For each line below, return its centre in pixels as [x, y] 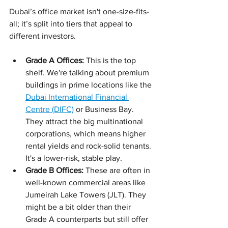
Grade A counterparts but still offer [88, 219]
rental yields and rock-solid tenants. [89, 146]
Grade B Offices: [54, 170]
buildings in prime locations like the [90, 84]
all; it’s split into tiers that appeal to [72, 23]
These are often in [118, 170]
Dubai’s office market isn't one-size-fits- [79, 11]
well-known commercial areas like [87, 182]
